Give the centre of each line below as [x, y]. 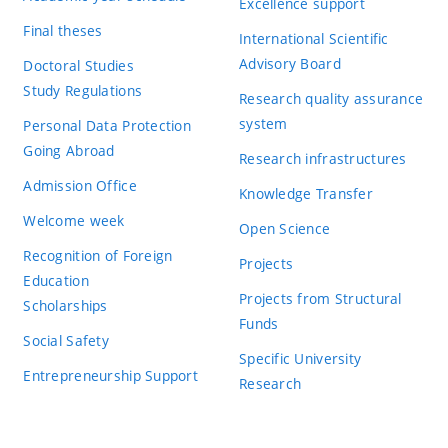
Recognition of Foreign [98, 255]
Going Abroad [69, 150]
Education [56, 280]
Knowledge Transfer [306, 193]
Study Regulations [83, 90]
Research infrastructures [322, 158]
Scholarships [65, 305]
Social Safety [66, 340]
